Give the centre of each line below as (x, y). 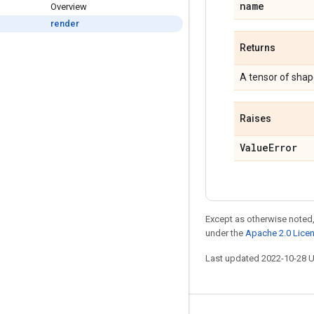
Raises (255, 118)
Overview (69, 7)
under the (225, 233)
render (65, 23)
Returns (258, 48)
